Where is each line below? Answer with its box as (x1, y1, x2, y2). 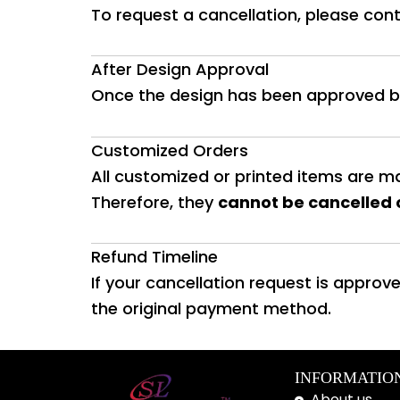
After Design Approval (91, 58, 269, 80)
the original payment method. (91, 297, 331, 320)
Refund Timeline (91, 246, 218, 268)
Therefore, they (91, 190, 218, 213)
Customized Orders (91, 138, 248, 162)
